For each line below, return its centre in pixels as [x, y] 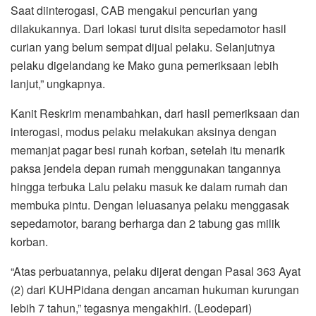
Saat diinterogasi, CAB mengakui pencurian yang [134, 10]
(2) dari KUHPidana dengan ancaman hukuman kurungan [155, 289]
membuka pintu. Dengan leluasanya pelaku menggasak [150, 205]
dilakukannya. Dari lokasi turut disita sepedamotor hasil [148, 28]
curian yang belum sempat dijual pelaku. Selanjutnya [143, 47]
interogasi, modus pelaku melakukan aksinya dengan [144, 131]
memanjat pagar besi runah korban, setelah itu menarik [148, 150]
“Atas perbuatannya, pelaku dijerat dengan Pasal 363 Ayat [156, 271]
